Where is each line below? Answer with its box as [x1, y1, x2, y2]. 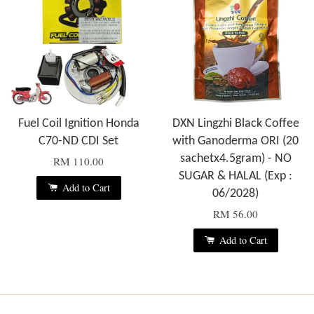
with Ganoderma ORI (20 [172, 134, 299, 148]
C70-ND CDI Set [39, 134, 118, 148]
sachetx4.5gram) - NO [179, 151, 292, 165]
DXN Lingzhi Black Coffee [172, 116, 299, 130]
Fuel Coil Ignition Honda [18, 116, 139, 130]
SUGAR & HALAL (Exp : [179, 169, 292, 183]
